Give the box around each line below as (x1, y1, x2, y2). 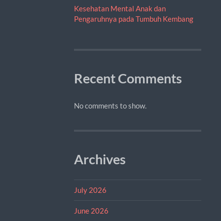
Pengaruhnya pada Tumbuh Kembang (74, 14, 193, 23)
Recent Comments (74, 70, 182, 86)
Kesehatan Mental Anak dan (74, 3, 166, 13)
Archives (74, 151, 126, 167)
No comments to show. (74, 101, 147, 110)
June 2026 (74, 206, 109, 215)
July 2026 (74, 185, 107, 194)
